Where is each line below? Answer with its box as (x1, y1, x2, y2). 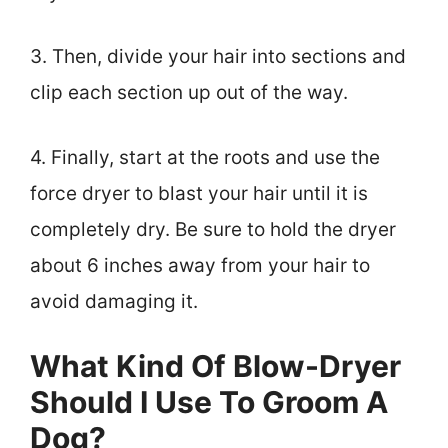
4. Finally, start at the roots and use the (30, 145, 380, 169)
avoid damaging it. (30, 289, 198, 313)
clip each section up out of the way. (30, 81, 348, 105)
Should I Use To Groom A (30, 384, 388, 421)
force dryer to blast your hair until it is (30, 181, 368, 205)
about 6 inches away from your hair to (30, 253, 370, 277)
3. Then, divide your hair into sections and (30, 45, 406, 69)
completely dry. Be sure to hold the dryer (30, 217, 396, 241)
